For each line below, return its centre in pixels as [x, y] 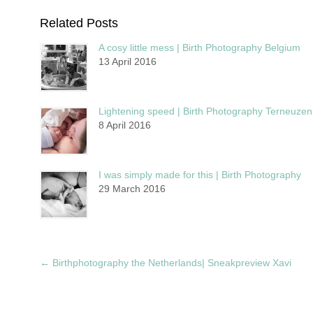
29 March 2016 [132, 188]
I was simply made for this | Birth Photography [200, 174]
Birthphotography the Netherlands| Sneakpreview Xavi [170, 262]
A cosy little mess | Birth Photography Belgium [199, 47]
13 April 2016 [128, 61]
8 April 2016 [125, 125]
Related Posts [79, 23]
